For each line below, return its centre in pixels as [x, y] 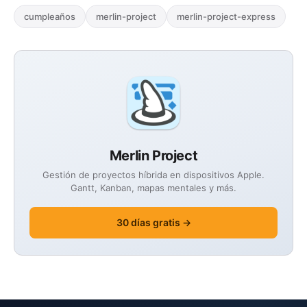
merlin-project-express [226, 16]
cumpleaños [50, 16]
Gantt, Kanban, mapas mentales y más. [153, 187]
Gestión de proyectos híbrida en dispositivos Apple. [153, 174]
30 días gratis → [153, 222]
